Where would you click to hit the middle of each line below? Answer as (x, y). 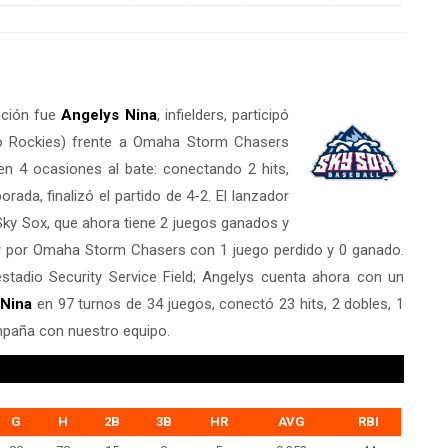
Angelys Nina (109, 114)
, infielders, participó (223, 114)
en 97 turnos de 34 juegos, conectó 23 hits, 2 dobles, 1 (218, 303)
